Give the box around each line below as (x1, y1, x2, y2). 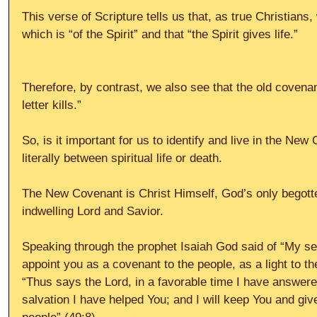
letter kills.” (22, 98, 81, 112)
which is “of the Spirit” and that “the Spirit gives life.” (22, 27, 298, 41)
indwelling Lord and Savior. (22, 204, 163, 218)
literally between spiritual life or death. (22, 151, 222, 165)
